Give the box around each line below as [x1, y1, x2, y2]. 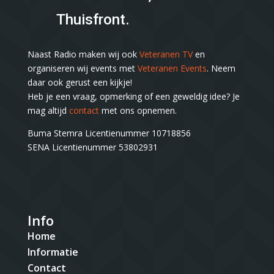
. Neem [206, 62, 235, 74]
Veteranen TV [139, 48, 193, 60]
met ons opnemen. [98, 104, 177, 116]
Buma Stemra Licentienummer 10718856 [27, 127, 191, 139]
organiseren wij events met [27, 62, 138, 74]
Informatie [27, 245, 78, 259]
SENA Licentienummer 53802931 [27, 141, 158, 153]
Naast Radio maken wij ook [27, 48, 139, 60]
